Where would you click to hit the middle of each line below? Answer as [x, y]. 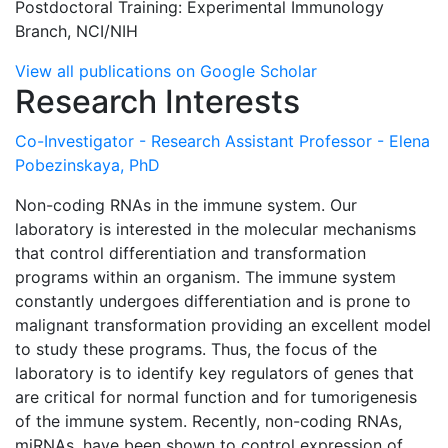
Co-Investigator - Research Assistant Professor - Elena [222, 140]
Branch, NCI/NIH [76, 30]
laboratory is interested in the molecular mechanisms [215, 228]
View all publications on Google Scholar [166, 70]
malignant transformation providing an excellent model [223, 324]
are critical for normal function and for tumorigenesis [216, 396]
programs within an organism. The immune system [205, 276]
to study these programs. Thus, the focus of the [196, 348]
